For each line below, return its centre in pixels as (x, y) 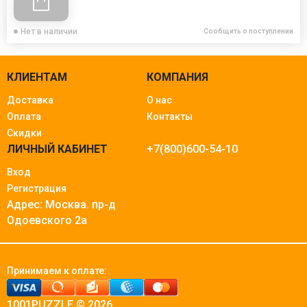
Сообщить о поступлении (248, 31)
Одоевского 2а (47, 220)
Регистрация (37, 188)
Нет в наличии (49, 31)
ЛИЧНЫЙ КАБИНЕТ (57, 149)
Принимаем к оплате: (57, 270)
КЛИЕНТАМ (37, 77)
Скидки (24, 133)
